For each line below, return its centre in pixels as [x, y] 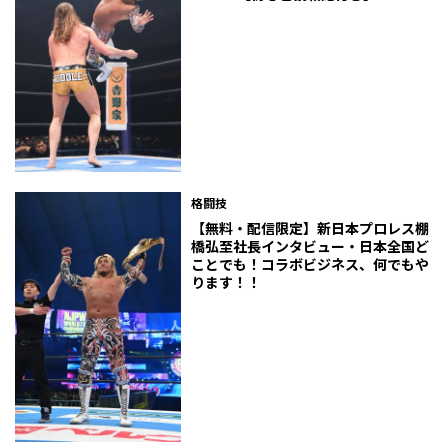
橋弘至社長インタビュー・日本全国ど [310, 246]
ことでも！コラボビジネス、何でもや [310, 264]
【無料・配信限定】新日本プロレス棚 [310, 228]
